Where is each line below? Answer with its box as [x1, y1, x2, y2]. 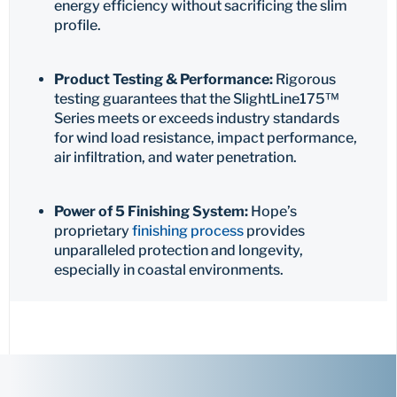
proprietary [54, 222, 132, 240]
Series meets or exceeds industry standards [54, 110, 339, 128]
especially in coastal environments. [54, 261, 284, 279]
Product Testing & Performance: [54, 71, 273, 89]
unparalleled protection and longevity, [54, 242, 303, 260]
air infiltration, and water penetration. [54, 149, 297, 167]
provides [244, 222, 305, 240]
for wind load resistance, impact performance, [54, 129, 357, 147]
